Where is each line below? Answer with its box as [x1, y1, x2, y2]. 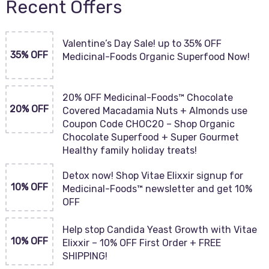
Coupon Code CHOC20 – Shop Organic [62, 118, 235, 130]
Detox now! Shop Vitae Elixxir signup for [62, 170, 243, 181]
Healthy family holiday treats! [62, 145, 197, 156]
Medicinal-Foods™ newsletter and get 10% [62, 183, 252, 195]
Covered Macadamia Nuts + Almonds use [62, 105, 247, 116]
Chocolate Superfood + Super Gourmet [62, 131, 239, 143]
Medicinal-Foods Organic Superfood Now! [62, 51, 250, 62]
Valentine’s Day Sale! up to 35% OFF [62, 38, 222, 49]
